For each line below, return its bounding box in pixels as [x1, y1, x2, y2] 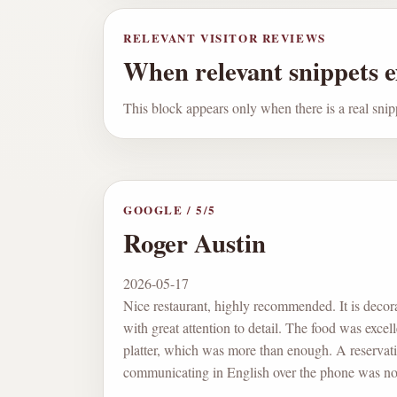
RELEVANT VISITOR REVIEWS [123, 29, 326, 47]
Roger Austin [123, 224, 266, 262]
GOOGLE [123, 201, 183, 219]
